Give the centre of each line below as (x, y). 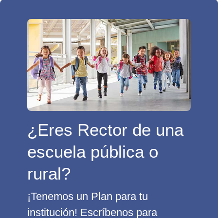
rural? (49, 174)
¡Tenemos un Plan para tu (88, 197)
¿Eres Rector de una (105, 130)
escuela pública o (93, 152)
